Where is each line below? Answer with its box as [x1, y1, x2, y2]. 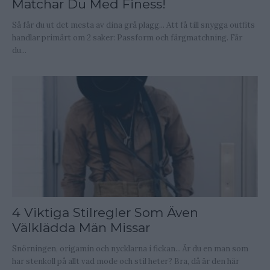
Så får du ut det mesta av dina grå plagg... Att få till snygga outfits [12, 19, 255, 30]
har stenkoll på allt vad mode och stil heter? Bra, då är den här [12, 256, 239, 267]
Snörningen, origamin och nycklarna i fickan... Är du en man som [12, 243, 248, 254]
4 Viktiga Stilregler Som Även [12, 205, 198, 221]
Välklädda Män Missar [12, 220, 150, 236]
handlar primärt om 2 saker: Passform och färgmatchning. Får [12, 32, 242, 43]
